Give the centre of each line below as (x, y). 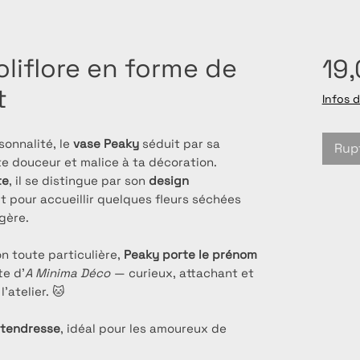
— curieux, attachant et (182, 273)
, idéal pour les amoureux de (143, 329)
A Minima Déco (67, 273)
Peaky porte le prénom (190, 255)
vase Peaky (106, 144)
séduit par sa (180, 144)
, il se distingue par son (79, 181)
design (169, 181)
